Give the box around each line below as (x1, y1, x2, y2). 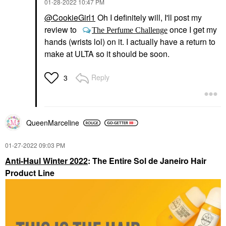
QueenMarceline (26, 118, 79, 128)
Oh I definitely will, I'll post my (95, 12, 202, 24)
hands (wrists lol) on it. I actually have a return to (44, 36, 215, 48)
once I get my (167, 24, 217, 36)
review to (44, 24, 79, 36)
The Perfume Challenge (92, 26, 167, 34)
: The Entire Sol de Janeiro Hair (88, 155, 206, 167)
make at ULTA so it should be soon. (44, 48, 169, 60)
